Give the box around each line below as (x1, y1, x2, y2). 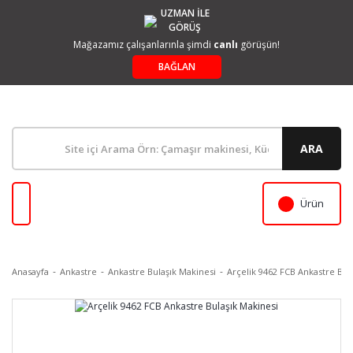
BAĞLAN (158, 60, 195, 73)
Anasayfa (12, 266, 49, 277)
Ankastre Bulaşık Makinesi (108, 266, 216, 277)
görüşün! (238, 38, 280, 51)
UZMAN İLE (160, 6, 210, 20)
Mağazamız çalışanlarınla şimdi (73, 38, 214, 51)
